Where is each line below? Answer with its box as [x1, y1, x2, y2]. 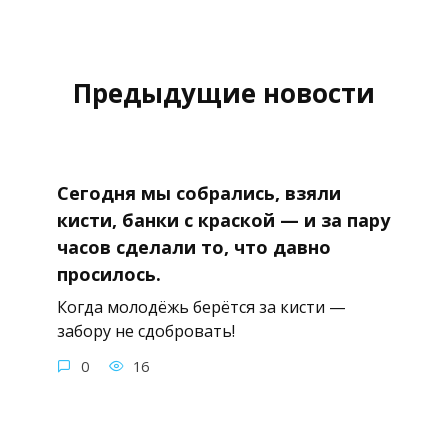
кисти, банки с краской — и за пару [56, 207, 390, 232]
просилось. [56, 261, 161, 286]
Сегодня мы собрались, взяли [56, 180, 341, 205]
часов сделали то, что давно [56, 234, 331, 259]
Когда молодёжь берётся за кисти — [56, 295, 346, 318]
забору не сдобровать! [56, 319, 235, 342]
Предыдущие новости [73, 74, 375, 111]
